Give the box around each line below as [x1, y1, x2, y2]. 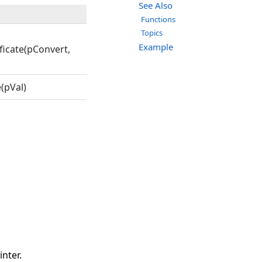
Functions [141, 14, 175, 25]
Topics [141, 27, 163, 39]
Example [139, 41, 173, 53]
